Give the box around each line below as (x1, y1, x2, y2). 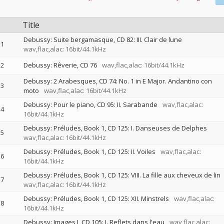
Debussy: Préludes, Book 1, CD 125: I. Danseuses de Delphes (23, 123, 207, 132)
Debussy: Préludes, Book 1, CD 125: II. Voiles (23, 147, 155, 156)
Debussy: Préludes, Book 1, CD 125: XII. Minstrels (23, 194, 169, 203)
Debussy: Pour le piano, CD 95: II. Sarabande (23, 100, 157, 109)
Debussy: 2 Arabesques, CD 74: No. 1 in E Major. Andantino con (23, 76, 212, 85)
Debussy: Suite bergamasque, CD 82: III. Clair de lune (23, 35, 182, 44)
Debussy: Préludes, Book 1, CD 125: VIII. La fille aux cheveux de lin (23, 170, 220, 179)
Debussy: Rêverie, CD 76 (23, 60, 97, 69)
